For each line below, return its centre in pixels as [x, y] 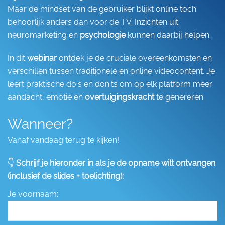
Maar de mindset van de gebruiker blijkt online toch [102, 9]
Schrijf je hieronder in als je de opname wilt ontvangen [116, 163]
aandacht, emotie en [46, 97]
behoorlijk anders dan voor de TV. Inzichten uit [93, 22]
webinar [42, 58]
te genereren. [180, 97]
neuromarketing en [44, 35]
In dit [17, 58]
